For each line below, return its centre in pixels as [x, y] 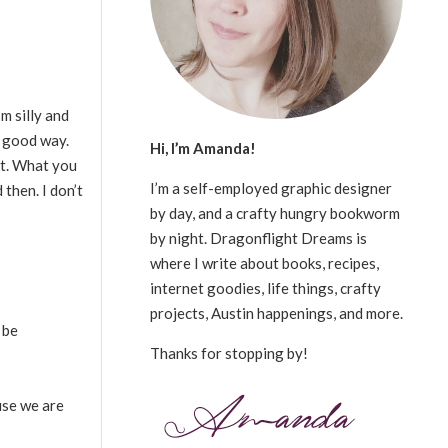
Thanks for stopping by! [228, 352]
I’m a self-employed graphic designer [270, 187]
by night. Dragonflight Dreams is [258, 237]
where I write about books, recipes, [264, 262]
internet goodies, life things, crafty [265, 287]
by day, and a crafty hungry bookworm [274, 212]
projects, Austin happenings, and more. [276, 312]
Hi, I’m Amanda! [202, 147]
